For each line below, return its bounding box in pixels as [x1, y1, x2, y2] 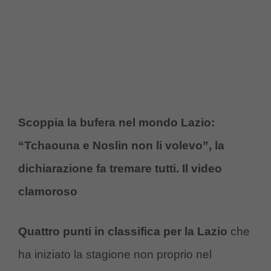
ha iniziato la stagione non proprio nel [18, 248, 212, 261]
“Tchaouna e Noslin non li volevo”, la [18, 139, 224, 152]
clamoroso [18, 184, 77, 198]
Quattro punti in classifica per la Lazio [18, 225, 227, 238]
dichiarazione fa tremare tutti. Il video [18, 162, 222, 175]
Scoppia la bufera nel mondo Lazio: [18, 116, 215, 129]
